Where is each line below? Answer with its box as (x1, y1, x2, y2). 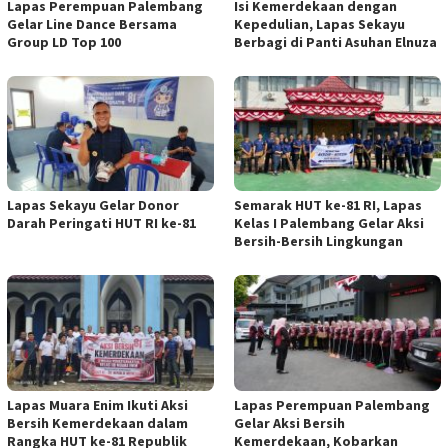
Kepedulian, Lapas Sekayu (234, 14, 405, 33)
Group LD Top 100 (7, 32, 121, 51)
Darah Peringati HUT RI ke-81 (7, 214, 196, 233)
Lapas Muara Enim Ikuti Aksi (7, 396, 188, 415)
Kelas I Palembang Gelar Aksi (234, 214, 424, 233)
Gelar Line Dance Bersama (7, 14, 177, 33)
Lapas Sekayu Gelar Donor (7, 196, 179, 215)
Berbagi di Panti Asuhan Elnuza (234, 32, 437, 51)
